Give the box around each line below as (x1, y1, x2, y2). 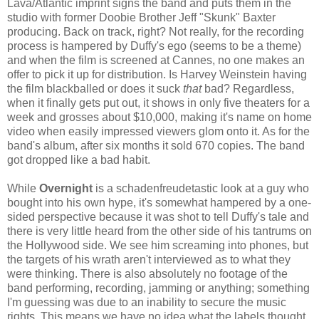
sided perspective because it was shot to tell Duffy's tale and (7, 210, 309, 223)
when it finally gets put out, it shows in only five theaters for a (7, 96, 310, 109)
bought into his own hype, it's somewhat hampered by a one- (7, 196, 311, 209)
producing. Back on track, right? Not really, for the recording (7, 25, 304, 38)
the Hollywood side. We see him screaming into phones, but (7, 239, 308, 251)
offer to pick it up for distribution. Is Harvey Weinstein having (7, 68, 307, 80)
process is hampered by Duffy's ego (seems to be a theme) (7, 39, 301, 52)
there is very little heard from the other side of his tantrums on (7, 224, 312, 237)
